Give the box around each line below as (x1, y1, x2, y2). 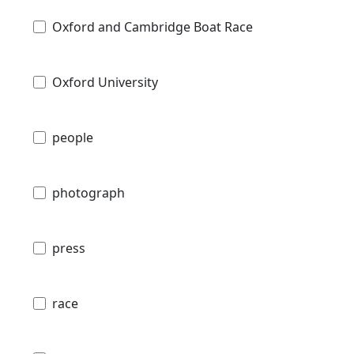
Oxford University (52, 73, 158, 91)
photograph (52, 183, 125, 201)
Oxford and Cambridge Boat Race (52, 17, 253, 36)
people (52, 128, 93, 146)
